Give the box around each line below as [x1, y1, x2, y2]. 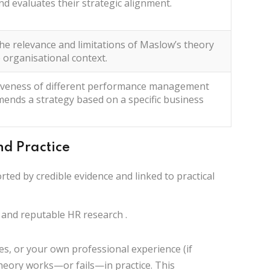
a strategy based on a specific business [26, 92, 204, 106]
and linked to [113, 169, 177, 183]
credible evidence [36, 169, 113, 183]
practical [177, 169, 215, 183]
